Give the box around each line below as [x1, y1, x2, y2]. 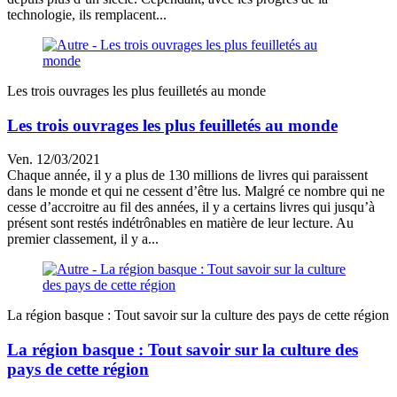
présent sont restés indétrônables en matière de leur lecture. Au [7, 215, 354, 231]
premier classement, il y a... [7, 231, 159, 247]
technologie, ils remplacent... [7, 7, 167, 22]
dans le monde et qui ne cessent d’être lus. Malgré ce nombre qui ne [7, 183, 385, 199]
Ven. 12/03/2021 [7, 152, 100, 167]
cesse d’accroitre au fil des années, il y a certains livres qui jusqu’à [7, 199, 375, 215]
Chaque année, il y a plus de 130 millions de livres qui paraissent [7, 167, 368, 183]
